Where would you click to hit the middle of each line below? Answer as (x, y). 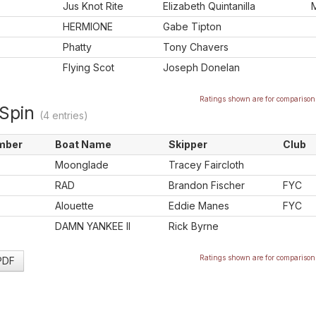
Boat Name (83, 144)
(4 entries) (64, 115)
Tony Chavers (196, 47)
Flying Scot (89, 67)
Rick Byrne (194, 226)
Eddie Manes (199, 206)
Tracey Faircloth (206, 165)
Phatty (77, 47)
